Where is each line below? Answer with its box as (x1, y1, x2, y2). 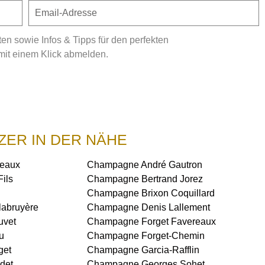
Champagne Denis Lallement (86, 202, 210, 212)
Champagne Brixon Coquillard (86, 188, 215, 198)
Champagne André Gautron (86, 160, 202, 170)
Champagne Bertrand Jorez (86, 174, 203, 184)
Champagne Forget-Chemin (86, 231, 205, 241)
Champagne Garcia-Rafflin (86, 245, 199, 255)
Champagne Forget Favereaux (86, 216, 216, 227)
